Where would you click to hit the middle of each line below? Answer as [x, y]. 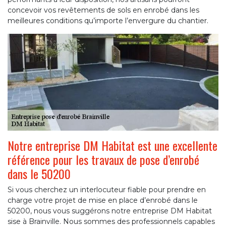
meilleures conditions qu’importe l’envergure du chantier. [108, 21]
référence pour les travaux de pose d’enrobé [103, 160]
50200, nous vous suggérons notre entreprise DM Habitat [110, 211]
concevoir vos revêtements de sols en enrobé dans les [103, 10]
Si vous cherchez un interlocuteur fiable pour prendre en [107, 190]
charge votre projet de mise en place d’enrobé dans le [103, 201]
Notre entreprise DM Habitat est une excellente [112, 146]
